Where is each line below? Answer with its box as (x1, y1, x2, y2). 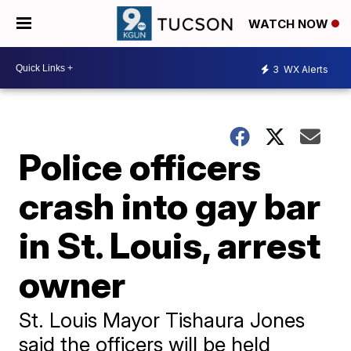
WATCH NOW (248, 16, 331, 32)
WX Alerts (281, 63, 328, 75)
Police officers (19, 145, 262, 189)
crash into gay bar (19, 184, 321, 228)
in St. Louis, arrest (19, 223, 321, 267)
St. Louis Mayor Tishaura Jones (19, 308, 306, 332)
